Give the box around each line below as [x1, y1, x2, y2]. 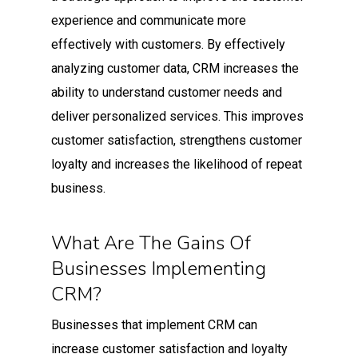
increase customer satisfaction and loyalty [51, 340, 288, 356]
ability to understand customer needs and [51, 84, 282, 100]
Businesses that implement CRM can [51, 316, 257, 332]
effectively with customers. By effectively [51, 36, 285, 52]
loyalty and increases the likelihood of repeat [51, 156, 302, 172]
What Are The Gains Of [51, 229, 251, 256]
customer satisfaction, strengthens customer [51, 132, 302, 148]
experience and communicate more [51, 12, 246, 28]
